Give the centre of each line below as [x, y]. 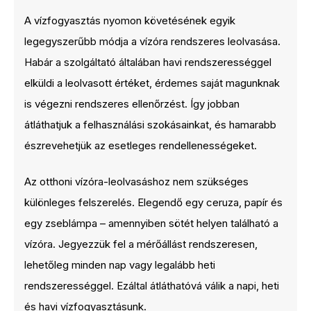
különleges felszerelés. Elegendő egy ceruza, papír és [153, 202]
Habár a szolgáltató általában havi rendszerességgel [148, 62]
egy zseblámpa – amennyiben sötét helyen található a [151, 223]
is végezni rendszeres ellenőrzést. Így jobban [132, 103]
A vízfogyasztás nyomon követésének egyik [130, 20]
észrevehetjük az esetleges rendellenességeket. [141, 145]
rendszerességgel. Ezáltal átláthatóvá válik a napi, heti [152, 286]
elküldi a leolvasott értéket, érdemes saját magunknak [152, 83]
